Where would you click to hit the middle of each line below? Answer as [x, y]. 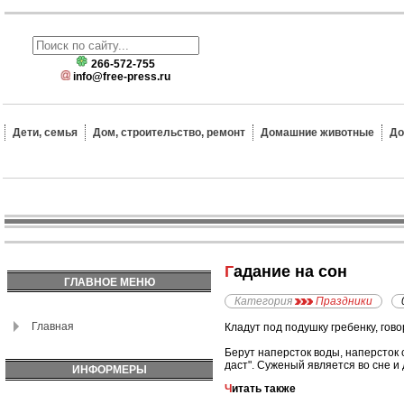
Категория [263, 302]
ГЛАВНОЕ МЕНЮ [109, 282]
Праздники [344, 302]
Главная [53, 326]
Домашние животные [317, 133]
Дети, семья [45, 133]
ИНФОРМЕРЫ [109, 370]
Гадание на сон [290, 272]
